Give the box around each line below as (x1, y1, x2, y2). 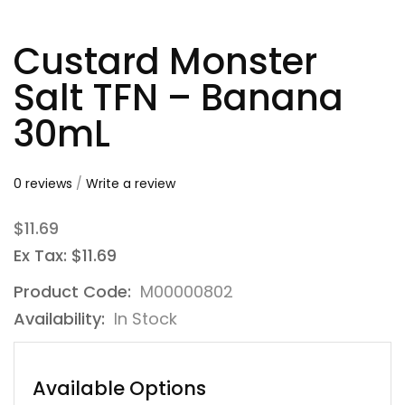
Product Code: (14, 279, 136, 303)
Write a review (86, 174, 175, 193)
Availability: (14, 306, 109, 330)
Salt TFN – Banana (14, 71, 344, 123)
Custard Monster (14, 35, 317, 87)
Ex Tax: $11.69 (14, 243, 117, 267)
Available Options (33, 374, 206, 401)
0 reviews (14, 174, 72, 193)
